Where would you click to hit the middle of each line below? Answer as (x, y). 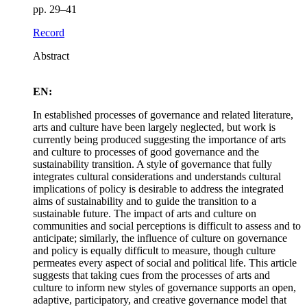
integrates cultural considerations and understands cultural (157, 177)
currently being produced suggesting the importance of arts (159, 140)
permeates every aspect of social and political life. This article (165, 263)
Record (49, 33)
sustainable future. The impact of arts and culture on (145, 214)
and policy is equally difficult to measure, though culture (154, 251)
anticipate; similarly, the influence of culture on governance (160, 238)
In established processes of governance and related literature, (163, 115)
